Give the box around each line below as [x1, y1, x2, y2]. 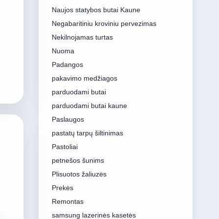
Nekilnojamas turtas [51, 33, 113, 41]
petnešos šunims [51, 156, 104, 164]
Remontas [51, 197, 84, 205]
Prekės [51, 184, 73, 192]
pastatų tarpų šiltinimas [51, 129, 123, 137]
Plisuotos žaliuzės [51, 170, 107, 178]
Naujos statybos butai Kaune [51, 6, 140, 14]
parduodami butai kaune [51, 102, 127, 109]
